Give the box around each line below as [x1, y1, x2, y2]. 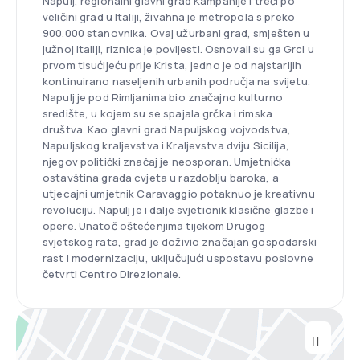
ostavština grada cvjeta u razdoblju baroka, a [43, 170, 279, 185]
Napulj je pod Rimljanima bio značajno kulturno [43, 89, 283, 104]
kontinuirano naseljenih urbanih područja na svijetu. [43, 73, 310, 88]
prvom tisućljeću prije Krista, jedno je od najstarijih [43, 57, 302, 72]
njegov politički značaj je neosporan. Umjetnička [43, 153, 292, 169]
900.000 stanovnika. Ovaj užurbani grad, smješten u [43, 25, 310, 40]
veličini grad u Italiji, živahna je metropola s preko [43, 9, 295, 24]
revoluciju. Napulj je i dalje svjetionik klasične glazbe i [43, 202, 314, 217]
